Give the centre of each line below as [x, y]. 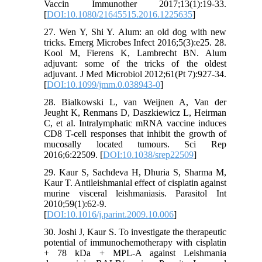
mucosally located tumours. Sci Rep [135, 144]
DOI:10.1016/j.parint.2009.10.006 [111, 215]
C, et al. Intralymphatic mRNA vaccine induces [135, 123]
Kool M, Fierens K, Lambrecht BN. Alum [135, 53]
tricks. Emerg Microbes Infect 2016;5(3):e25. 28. [135, 43]
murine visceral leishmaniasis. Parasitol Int [135, 194]
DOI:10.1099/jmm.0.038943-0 [104, 85]
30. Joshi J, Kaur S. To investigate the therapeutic [135, 232]
